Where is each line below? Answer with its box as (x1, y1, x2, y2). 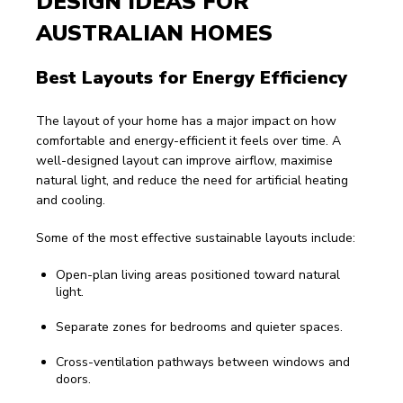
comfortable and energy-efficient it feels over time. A (36, 132, 345, 149)
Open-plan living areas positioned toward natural (56, 266, 340, 283)
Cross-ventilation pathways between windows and (56, 354, 350, 371)
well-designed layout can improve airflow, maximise (36, 152, 336, 169)
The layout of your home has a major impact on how (36, 112, 340, 130)
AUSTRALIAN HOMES (36, 19, 273, 48)
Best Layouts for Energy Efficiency (36, 66, 347, 90)
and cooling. (36, 192, 105, 209)
